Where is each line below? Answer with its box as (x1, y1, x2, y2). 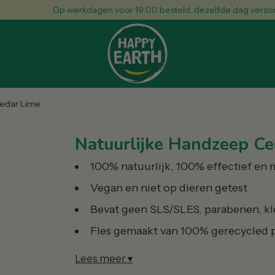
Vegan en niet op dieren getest (90, 180, 247, 195)
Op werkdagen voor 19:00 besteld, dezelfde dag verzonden (28, 4, 270, 15)
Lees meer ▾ (74, 252, 133, 265)
